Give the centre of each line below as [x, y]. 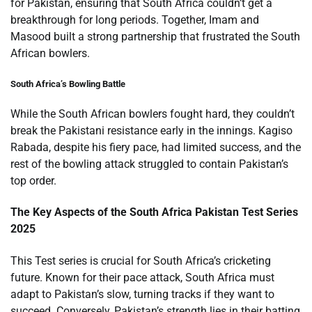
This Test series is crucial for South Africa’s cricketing [141, 260]
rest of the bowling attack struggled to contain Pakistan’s [149, 164]
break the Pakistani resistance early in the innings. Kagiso [151, 131]
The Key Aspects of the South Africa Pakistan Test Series [154, 212]
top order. [33, 181]
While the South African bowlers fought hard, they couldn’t [153, 114]
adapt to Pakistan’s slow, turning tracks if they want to [142, 294]
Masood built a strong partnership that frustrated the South [155, 36]
